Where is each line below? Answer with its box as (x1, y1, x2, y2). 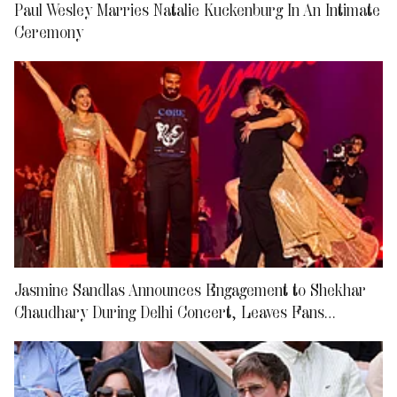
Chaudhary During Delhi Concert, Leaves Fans (14, 301, 324, 323)
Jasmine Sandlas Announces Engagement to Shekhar (14, 279, 366, 301)
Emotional (14, 323, 82, 346)
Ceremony (14, 21, 84, 43)
